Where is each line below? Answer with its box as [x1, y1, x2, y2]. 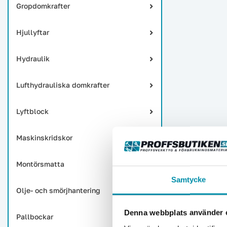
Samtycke [171, 175, 206, 184]
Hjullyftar [16, 28, 49, 36]
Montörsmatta [16, 160, 64, 168]
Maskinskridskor [16, 133, 72, 142]
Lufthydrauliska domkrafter [16, 81, 109, 89]
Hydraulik [16, 54, 50, 63]
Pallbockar [16, 212, 53, 221]
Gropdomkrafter [16, 2, 70, 10]
